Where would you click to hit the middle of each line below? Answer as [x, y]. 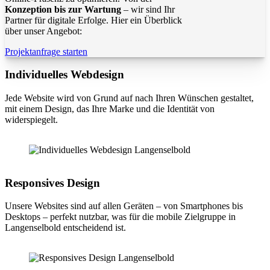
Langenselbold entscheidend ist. [65, 228]
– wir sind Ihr [148, 9]
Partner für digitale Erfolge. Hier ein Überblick [93, 20]
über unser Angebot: [43, 31]
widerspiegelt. [31, 120]
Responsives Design [52, 183]
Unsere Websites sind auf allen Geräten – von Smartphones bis [124, 206]
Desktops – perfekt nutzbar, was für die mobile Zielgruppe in [120, 217]
